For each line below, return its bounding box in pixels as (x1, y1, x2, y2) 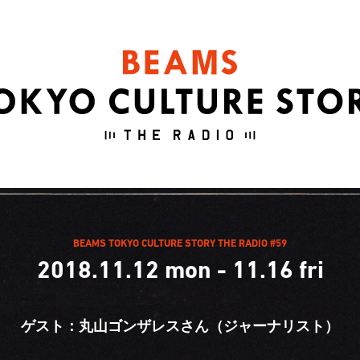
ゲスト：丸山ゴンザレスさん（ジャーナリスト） (21, 317, 339, 334)
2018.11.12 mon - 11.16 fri (36, 256, 324, 284)
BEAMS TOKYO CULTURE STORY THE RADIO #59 (73, 237, 287, 249)
